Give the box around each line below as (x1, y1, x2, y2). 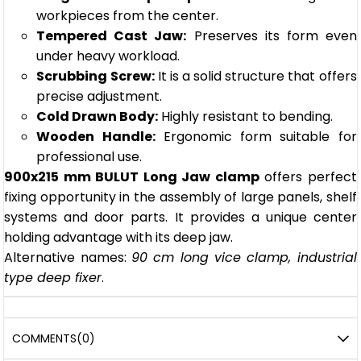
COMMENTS (12, 330, 77, 347)
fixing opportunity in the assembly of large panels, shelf (4, 188, 357, 207)
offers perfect (259, 168, 357, 187)
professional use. (36, 147, 143, 167)
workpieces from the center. (36, 6, 219, 26)
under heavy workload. (36, 47, 180, 66)
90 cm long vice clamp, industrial (131, 248, 357, 268)
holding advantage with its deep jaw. (4, 228, 234, 247)
